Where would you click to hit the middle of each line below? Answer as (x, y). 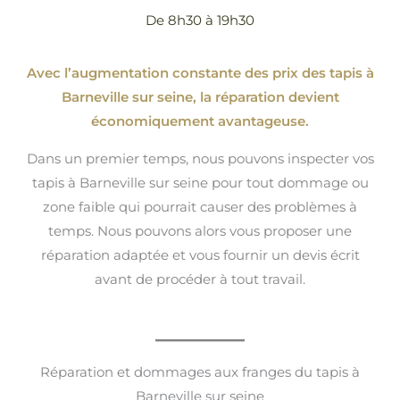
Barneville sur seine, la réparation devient (200, 96)
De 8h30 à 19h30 (200, 20)
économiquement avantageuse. (200, 121)
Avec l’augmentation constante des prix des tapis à (200, 72)
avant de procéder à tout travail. (200, 279)
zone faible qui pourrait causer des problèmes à (200, 206)
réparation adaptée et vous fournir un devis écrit (200, 254)
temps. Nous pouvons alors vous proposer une (200, 230)
